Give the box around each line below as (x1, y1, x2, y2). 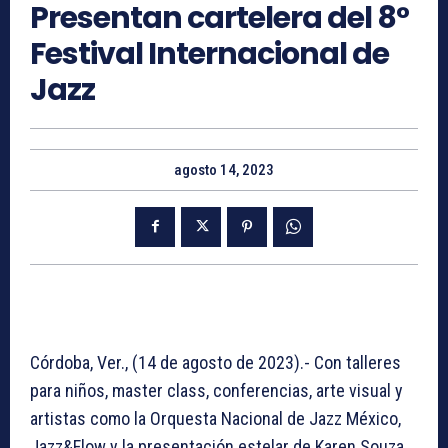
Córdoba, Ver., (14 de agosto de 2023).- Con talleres (30, 351, 401, 373)
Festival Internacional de (30, 33, 389, 76)
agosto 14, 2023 (174, 161, 274, 180)
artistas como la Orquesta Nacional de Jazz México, (30, 407, 401, 429)
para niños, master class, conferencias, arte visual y (30, 379, 403, 401)
